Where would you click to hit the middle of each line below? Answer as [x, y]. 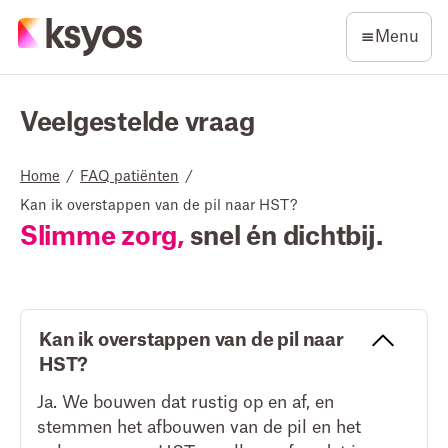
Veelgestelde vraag [137, 123]
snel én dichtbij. [283, 237]
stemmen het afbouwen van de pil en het [199, 427]
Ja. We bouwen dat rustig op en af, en [185, 402]
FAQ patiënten [129, 177]
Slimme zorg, [102, 237]
